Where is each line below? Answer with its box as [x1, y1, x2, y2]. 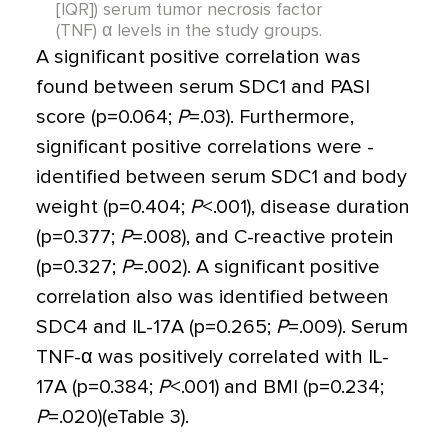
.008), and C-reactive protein [143, 227, 394, 248]
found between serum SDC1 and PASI [36, 77, 370, 98]
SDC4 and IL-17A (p [36, 317, 205, 338]
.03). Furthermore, [200, 107, 354, 128]
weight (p [36, 197, 119, 218]
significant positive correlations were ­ [36, 137, 374, 158]
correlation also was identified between [36, 287, 389, 308]
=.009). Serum [288, 317, 408, 338]
